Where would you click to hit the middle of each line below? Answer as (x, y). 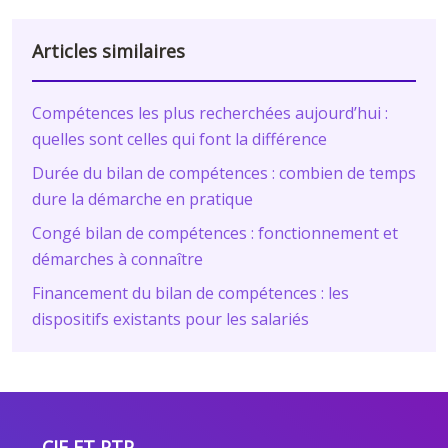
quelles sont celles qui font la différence (179, 139)
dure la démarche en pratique (142, 199)
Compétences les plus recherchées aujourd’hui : (210, 113)
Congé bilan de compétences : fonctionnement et (215, 233)
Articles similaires (108, 51)
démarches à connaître (117, 259)
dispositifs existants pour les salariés (170, 319)
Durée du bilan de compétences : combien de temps (224, 173)
